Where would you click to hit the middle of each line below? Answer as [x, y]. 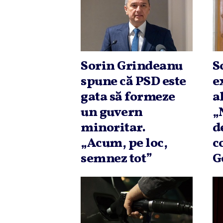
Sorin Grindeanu [132, 66]
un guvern [112, 113]
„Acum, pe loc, [124, 144]
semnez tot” [116, 159]
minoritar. [113, 128]
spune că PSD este [133, 82]
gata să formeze [128, 97]
